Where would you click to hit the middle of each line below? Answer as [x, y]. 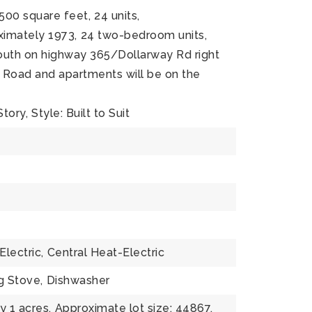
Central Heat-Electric [106, 252]
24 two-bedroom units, [144, 35]
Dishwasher [78, 280]
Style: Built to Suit [81, 113]
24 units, [117, 16]
